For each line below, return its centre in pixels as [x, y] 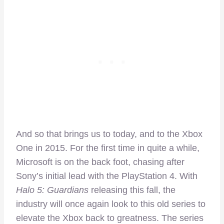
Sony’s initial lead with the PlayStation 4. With [107, 176]
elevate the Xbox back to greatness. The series [110, 218]
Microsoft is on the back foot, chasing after [100, 162]
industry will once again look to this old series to [111, 204]
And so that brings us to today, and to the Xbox [109, 134]
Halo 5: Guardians [52, 190]
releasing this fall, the [132, 190]
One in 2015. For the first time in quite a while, [108, 148]
